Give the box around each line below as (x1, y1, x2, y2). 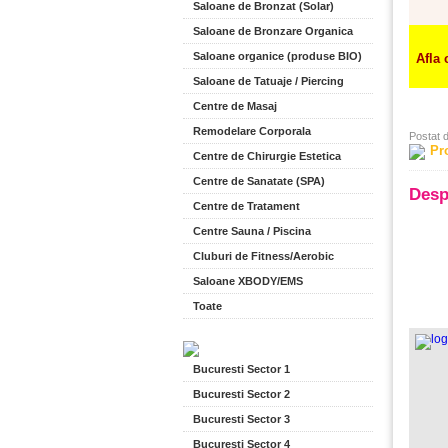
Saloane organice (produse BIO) (193, 50, 362, 62)
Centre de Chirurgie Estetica (193, 150, 341, 162)
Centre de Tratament (193, 200, 300, 212)
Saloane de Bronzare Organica (193, 25, 353, 37)
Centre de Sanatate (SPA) (193, 175, 325, 187)
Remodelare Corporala (193, 125, 311, 137)
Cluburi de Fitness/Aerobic (193, 250, 334, 262)
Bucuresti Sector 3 (193, 413, 290, 425)
